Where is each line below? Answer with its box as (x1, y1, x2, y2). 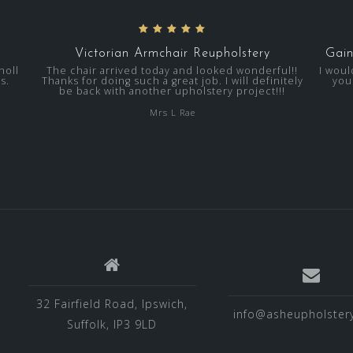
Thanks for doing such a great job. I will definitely (41, 74, 303, 88)
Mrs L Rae (149, 106, 195, 119)
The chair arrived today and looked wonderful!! (46, 64, 299, 78)
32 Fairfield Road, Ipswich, (36, 295, 188, 311)
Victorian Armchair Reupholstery (74, 47, 270, 61)
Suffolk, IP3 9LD (67, 316, 158, 332)
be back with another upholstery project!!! (59, 84, 286, 98)
